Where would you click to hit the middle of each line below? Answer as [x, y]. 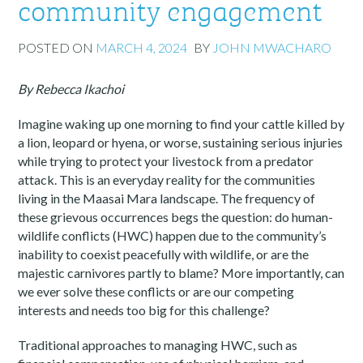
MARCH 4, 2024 [142, 48]
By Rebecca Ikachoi [71, 89]
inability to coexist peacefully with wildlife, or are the [164, 254]
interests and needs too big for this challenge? [144, 310]
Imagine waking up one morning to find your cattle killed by [181, 124]
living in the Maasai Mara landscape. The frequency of [167, 199]
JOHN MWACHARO [272, 48]
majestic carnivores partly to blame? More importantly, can [181, 273]
